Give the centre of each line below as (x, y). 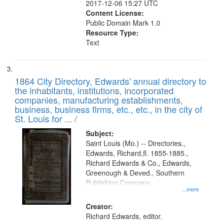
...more (190, 189)
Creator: (100, 206)
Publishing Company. (119, 183)
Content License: (115, 13)
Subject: (100, 133)
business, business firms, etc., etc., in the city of (109, 109)
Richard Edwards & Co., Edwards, (139, 163)
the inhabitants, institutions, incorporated (94, 90)
